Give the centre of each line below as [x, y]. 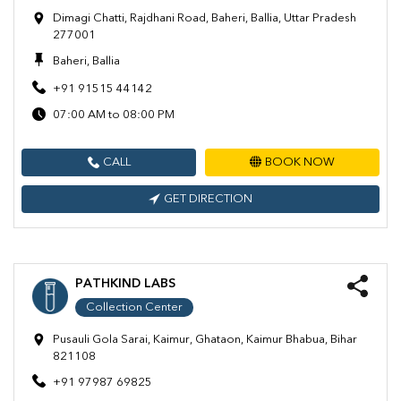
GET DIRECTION [208, 200]
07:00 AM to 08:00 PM [114, 115]
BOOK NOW [300, 163]
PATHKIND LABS [125, 284]
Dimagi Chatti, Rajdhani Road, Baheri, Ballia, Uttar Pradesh [205, 19]
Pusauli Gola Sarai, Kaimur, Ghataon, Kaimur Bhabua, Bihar [205, 340]
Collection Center [134, 308]
